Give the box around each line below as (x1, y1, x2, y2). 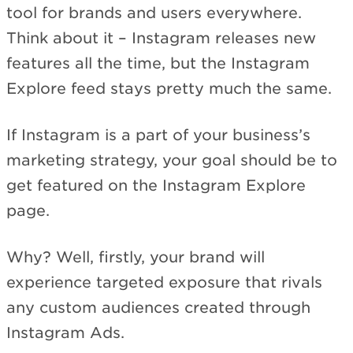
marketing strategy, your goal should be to (6, 151, 337, 170)
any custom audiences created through (6, 298, 310, 317)
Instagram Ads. (6, 323, 124, 342)
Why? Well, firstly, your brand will (6, 247, 265, 266)
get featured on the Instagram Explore (6, 176, 306, 195)
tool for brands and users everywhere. (6, 4, 302, 23)
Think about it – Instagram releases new (6, 29, 316, 48)
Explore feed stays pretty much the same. (6, 80, 332, 98)
